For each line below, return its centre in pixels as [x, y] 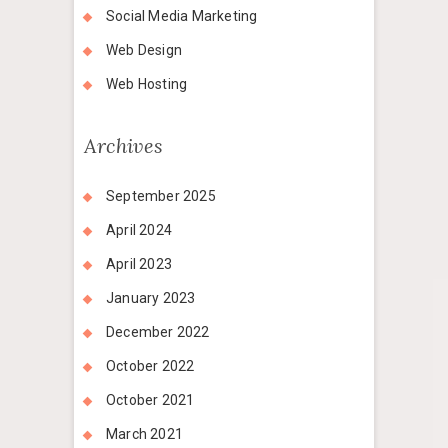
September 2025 [161, 196]
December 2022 [158, 332]
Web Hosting [147, 84]
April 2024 [139, 230]
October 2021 [150, 400]
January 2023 [151, 298]
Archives [124, 146]
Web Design [144, 50]
